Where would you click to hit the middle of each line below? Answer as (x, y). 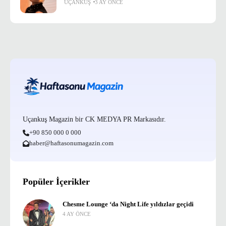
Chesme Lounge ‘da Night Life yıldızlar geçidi (172, 204)
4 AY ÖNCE (77, 214)
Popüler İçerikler (56, 182)
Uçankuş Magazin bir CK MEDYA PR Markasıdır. (94, 119)
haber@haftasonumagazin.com (71, 143)
